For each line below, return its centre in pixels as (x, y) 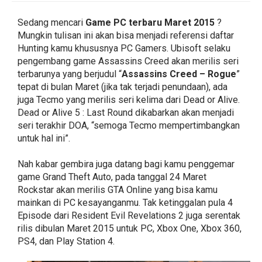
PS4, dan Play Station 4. (66, 241)
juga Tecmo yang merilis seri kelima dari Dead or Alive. (129, 100)
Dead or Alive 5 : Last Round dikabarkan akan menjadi (126, 113)
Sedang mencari (51, 23)
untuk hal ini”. (44, 138)
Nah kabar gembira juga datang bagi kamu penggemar (126, 164)
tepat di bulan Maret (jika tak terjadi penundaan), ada (123, 87)
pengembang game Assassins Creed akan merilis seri (128, 61)
